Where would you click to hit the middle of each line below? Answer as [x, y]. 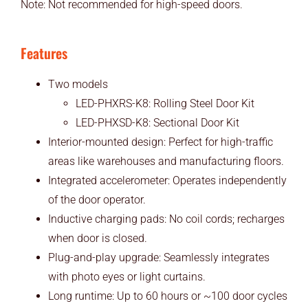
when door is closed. [97, 239]
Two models [78, 85]
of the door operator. [97, 200]
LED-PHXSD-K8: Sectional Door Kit [157, 123]
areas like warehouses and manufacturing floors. [166, 162]
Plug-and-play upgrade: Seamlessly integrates [158, 258]
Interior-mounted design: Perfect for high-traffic [160, 142]
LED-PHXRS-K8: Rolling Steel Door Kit [165, 104]
